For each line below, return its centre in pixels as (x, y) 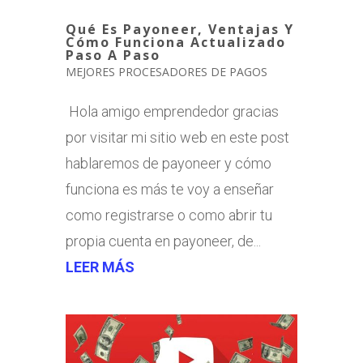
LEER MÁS (100, 267)
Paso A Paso (113, 56)
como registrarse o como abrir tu (169, 216)
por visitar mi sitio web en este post (177, 138)
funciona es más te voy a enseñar (169, 190)
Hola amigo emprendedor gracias (172, 112)
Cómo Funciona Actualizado (175, 43)
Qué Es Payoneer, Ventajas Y (179, 30)
